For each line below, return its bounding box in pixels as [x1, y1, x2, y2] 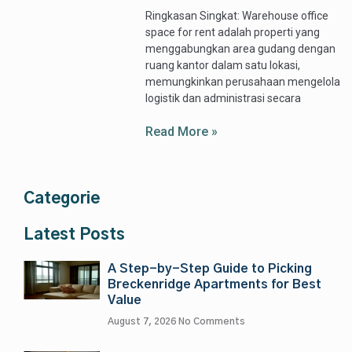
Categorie [24, 191, 100, 207]
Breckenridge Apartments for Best [108, 278, 321, 291]
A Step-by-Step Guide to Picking [108, 262, 312, 276]
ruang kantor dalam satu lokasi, [145, 59, 301, 72]
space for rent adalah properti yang [145, 26, 321, 39]
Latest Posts [24, 227, 125, 244]
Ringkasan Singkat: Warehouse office [145, 9, 329, 23]
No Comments [178, 317, 245, 327]
